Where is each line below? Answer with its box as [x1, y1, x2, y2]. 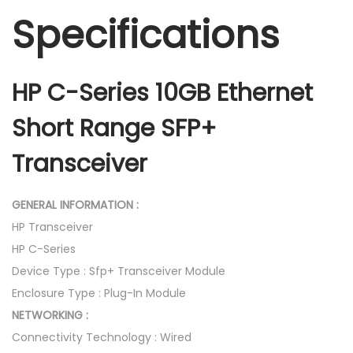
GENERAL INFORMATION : [12, 197, 139, 214]
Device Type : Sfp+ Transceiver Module [12, 263, 225, 280]
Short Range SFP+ [12, 112, 217, 146]
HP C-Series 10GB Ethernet [12, 76, 313, 110]
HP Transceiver [12, 219, 93, 236]
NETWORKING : [12, 307, 88, 324]
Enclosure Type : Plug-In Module [12, 285, 186, 302]
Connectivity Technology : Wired [12, 329, 191, 346]
